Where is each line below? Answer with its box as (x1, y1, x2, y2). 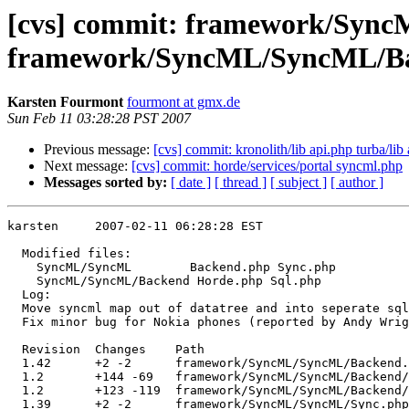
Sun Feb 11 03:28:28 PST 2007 (7, 110, 191, 127)
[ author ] (330, 174, 383, 191)
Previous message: (44, 142, 153, 158)
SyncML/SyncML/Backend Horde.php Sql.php (7, 274, 329, 288)
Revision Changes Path (7, 342, 204, 357)
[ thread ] (215, 174, 267, 191)
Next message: (44, 158, 131, 174)
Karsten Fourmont (7, 94, 123, 110)
